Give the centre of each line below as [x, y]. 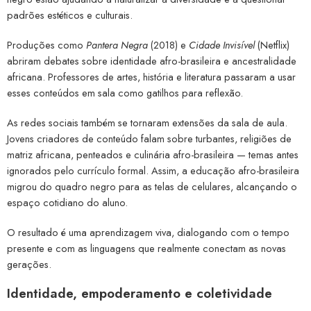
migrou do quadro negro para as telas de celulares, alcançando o [152, 186]
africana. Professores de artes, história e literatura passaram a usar [151, 76]
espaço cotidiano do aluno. [67, 202]
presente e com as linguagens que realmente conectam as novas [146, 248]
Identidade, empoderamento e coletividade [140, 293]
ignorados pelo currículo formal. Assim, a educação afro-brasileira [153, 170]
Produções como [47, 44]
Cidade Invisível [222, 44]
